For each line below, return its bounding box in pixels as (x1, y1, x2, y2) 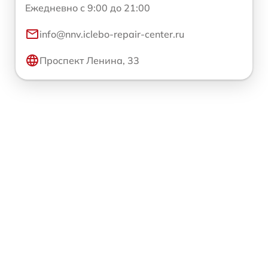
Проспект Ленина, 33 (39, 54, 139, 66)
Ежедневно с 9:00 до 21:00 (25, 1, 150, 14)
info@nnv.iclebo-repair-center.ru (39, 28, 184, 40)
